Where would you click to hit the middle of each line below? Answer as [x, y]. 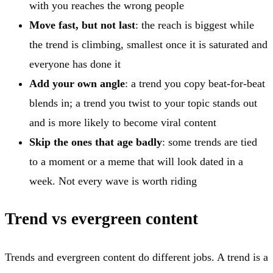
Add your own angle [77, 83]
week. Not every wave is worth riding [113, 181]
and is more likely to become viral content [123, 122]
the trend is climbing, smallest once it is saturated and [148, 44]
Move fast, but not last [82, 25]
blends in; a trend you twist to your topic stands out [143, 103]
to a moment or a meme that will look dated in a [136, 161]
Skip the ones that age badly [96, 142]
